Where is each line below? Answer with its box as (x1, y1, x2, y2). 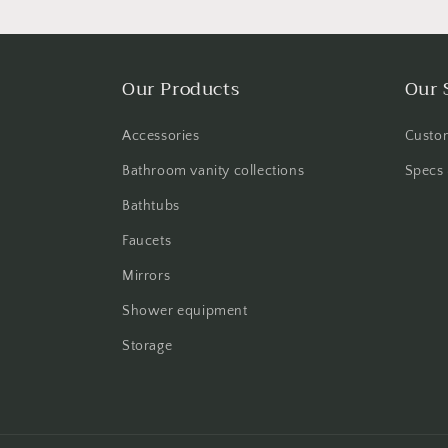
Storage (122, 338, 173, 354)
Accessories (122, 128, 200, 144)
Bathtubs (122, 198, 180, 214)
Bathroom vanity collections (122, 163, 305, 179)
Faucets (122, 233, 172, 249)
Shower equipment (122, 303, 248, 319)
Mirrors (122, 268, 171, 284)
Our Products (122, 73, 240, 105)
